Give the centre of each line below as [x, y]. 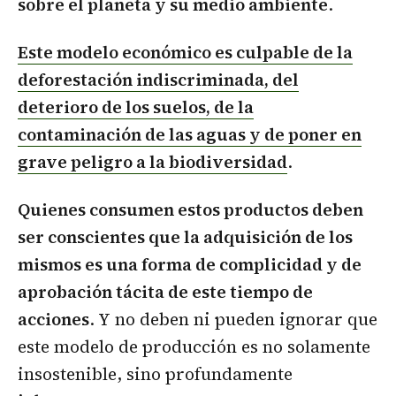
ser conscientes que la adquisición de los [185, 236]
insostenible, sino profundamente [155, 373]
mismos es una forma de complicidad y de [190, 264]
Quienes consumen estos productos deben [190, 209]
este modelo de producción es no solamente [194, 346]
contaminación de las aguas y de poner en [190, 134]
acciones [53, 319]
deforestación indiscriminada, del [158, 79]
